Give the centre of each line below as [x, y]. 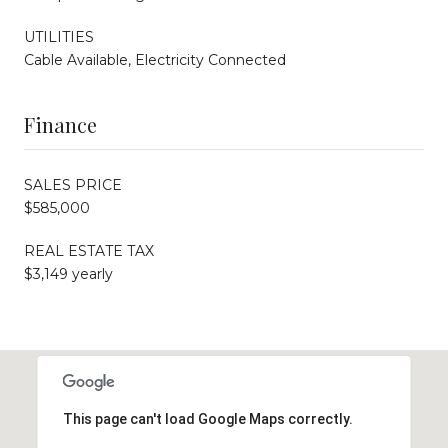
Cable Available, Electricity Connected [155, 59]
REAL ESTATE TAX [89, 250]
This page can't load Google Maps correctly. [207, 418]
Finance [60, 124]
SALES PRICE [73, 184]
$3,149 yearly [68, 273]
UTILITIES [59, 36]
